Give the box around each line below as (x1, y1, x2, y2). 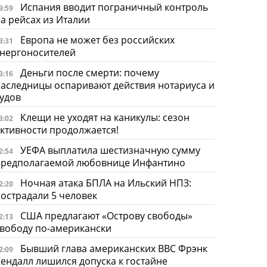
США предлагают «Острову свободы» (20, 209, 193, 222)
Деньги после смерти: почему (20, 66, 159, 79)
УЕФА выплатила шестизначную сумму (20, 143, 200, 157)
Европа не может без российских (20, 33, 175, 46)
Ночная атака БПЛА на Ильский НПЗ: (20, 176, 191, 190)
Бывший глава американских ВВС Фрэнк (20, 241, 207, 255)
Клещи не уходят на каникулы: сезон (20, 110, 190, 124)
